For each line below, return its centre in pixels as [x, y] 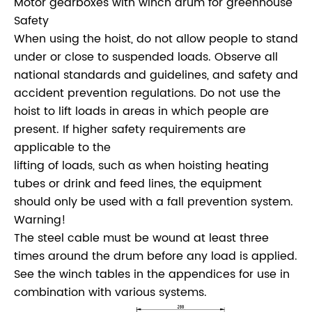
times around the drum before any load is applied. [156, 257]
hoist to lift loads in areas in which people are [141, 112]
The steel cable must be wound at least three [141, 239]
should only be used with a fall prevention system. [154, 202]
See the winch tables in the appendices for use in [152, 275]
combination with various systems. [110, 293]
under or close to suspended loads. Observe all [146, 57]
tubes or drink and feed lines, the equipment [138, 184]
